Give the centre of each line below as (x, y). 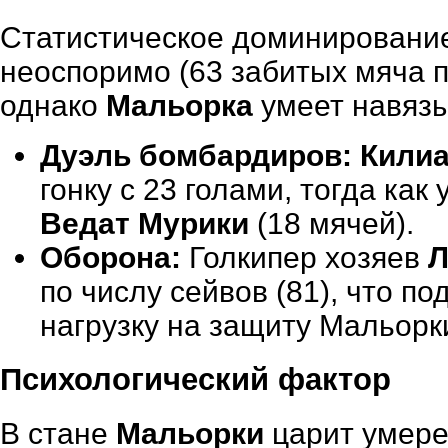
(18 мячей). (331, 224)
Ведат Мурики (144, 224)
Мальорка (179, 106)
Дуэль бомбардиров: (196, 156)
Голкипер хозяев (304, 258)
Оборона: (110, 258)
